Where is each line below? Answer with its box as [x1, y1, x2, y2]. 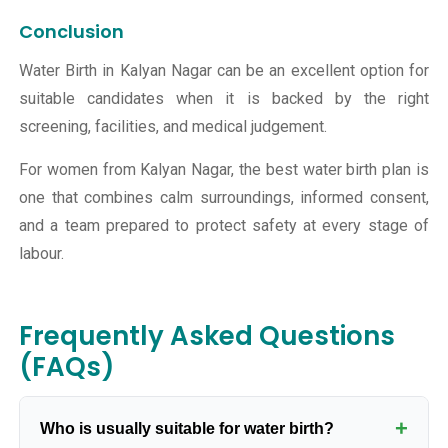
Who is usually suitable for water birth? [40, 419, 334, 437]
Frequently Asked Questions [19, 317, 395, 354]
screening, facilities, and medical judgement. [19, 116, 327, 136]
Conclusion [19, 18, 124, 44]
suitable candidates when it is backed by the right [19, 88, 429, 108]
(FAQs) [19, 348, 115, 385]
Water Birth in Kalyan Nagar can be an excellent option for [19, 60, 429, 80]
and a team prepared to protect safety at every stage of [19, 215, 429, 235]
